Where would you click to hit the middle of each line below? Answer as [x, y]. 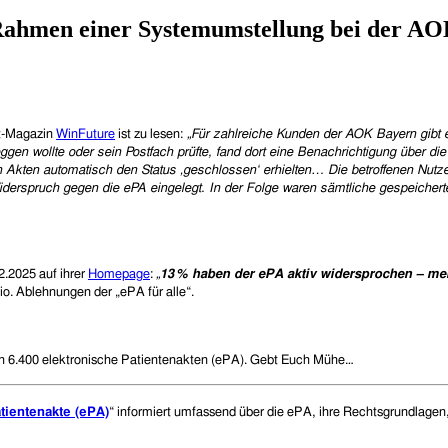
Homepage [119, 274]
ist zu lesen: [149, 134]
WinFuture [85, 134]
